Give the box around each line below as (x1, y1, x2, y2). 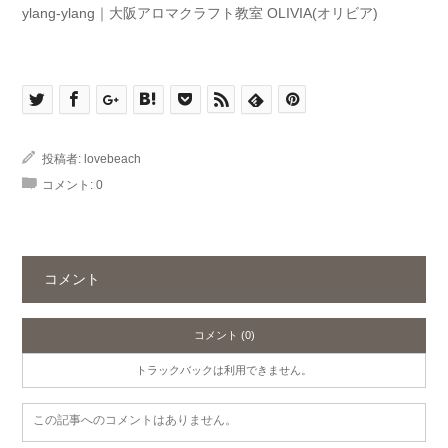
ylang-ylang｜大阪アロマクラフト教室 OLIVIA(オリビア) (22, 5, 378, 22)
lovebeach (84, 152, 141, 167)
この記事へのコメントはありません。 (33, 412, 237, 427)
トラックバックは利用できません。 (136, 363, 312, 376)
